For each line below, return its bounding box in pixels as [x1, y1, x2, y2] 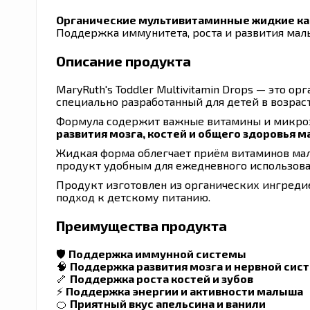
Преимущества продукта [56, 217, 227, 234]
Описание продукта [56, 52, 191, 69]
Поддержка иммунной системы [69, 246, 246, 260]
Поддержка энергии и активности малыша [66, 284, 303, 298]
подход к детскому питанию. [56, 190, 210, 203]
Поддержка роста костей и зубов [70, 271, 253, 285]
